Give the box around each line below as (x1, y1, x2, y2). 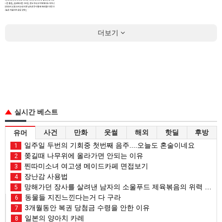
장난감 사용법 (22, 172, 68, 180)
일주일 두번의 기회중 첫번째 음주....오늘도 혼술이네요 (22, 141, 195, 149)
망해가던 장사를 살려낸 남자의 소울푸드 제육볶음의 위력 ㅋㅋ (22, 182, 205, 191)
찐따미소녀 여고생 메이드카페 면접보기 (22, 162, 148, 170)
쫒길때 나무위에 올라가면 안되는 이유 (22, 151, 143, 160)
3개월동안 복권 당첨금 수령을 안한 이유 (23, 203, 150, 212)
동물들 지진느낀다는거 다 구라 (23, 193, 121, 201)
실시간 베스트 (14, 108, 58, 116)
